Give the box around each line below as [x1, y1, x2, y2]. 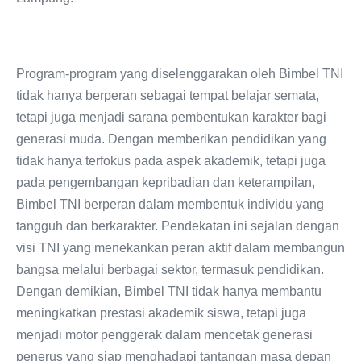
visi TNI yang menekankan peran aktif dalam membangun [16, 240, 345, 255]
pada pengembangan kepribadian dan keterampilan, [16, 175, 315, 189]
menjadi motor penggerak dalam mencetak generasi [16, 327, 313, 342]
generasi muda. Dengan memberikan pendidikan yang [16, 131, 326, 146]
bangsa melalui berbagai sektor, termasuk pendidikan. [16, 262, 324, 276]
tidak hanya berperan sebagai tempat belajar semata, [16, 88, 319, 102]
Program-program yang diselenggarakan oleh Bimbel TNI [16, 66, 343, 81]
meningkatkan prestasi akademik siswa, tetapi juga [16, 305, 306, 320]
